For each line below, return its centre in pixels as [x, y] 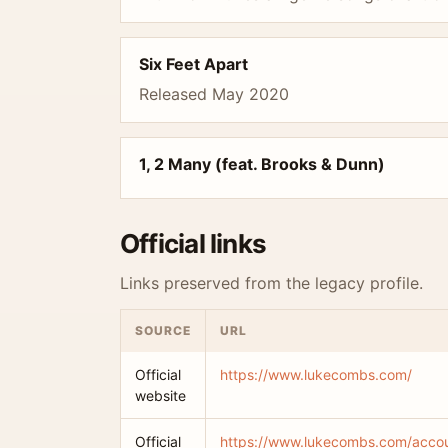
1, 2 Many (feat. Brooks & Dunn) [262, 164]
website [160, 395]
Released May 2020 [214, 94]
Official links [193, 243]
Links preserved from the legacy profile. [271, 283]
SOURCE [163, 330]
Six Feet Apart [193, 64]
